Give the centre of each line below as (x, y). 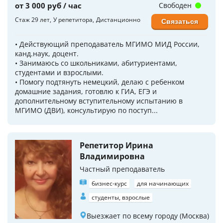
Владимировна (112, 156)
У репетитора (73, 19)
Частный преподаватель (122, 169)
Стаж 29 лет (32, 19)
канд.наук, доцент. (47, 53)
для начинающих (163, 183)
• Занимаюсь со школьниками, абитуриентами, (96, 63)
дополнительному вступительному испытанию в (99, 101)
